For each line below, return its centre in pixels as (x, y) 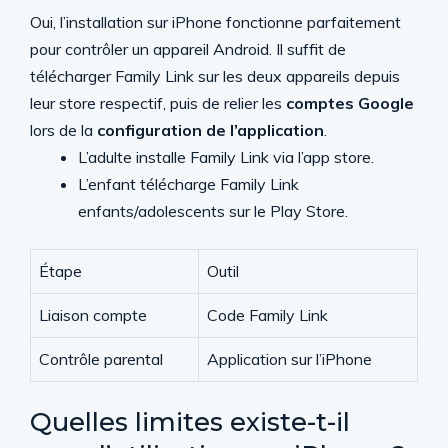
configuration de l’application (210, 130)
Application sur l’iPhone (289, 359)
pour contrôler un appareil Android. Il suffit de (188, 49)
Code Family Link (267, 315)
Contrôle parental (101, 359)
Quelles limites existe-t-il (190, 422)
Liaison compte (93, 315)
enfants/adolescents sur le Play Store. (213, 211)
